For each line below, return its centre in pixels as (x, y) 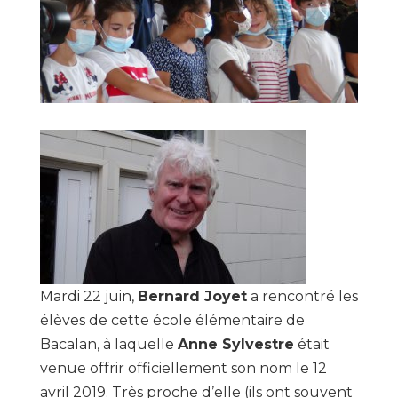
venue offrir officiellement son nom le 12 (183, 368)
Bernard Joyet (192, 296)
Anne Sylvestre (235, 344)
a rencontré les (302, 296)
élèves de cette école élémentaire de (172, 320)
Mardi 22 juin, (88, 296)
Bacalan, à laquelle (108, 344)
